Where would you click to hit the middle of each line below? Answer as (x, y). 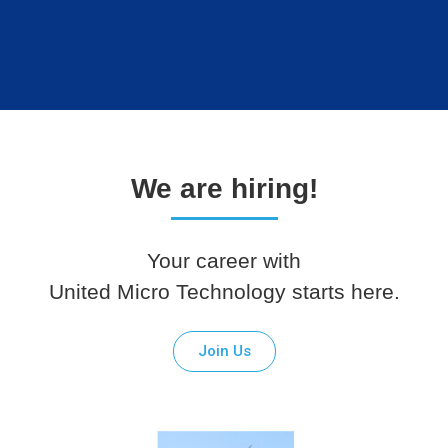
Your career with (224, 260)
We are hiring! (224, 188)
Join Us (224, 351)
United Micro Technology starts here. (224, 291)
